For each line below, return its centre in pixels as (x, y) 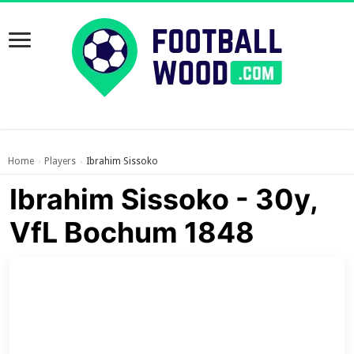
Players (60, 161)
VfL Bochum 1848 (132, 232)
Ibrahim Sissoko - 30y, (164, 199)
